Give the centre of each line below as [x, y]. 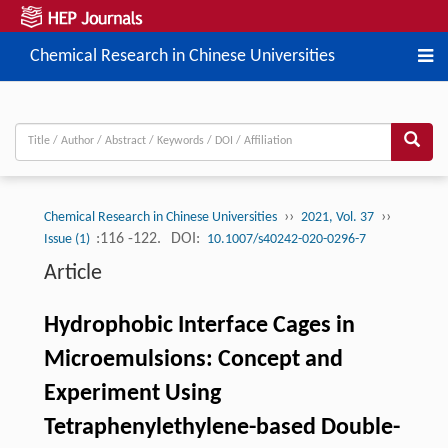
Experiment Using [132, 393]
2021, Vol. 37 [337, 217]
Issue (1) [68, 239]
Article [72, 273]
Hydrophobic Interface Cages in [199, 325]
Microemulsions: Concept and [193, 359]
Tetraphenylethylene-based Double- [221, 427]
